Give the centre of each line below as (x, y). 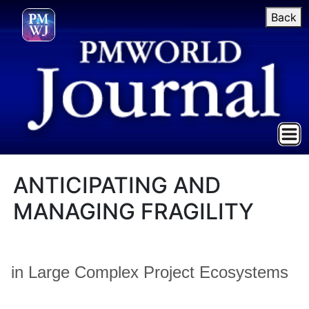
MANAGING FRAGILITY (134, 211)
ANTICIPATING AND (117, 185)
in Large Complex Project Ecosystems (150, 272)
